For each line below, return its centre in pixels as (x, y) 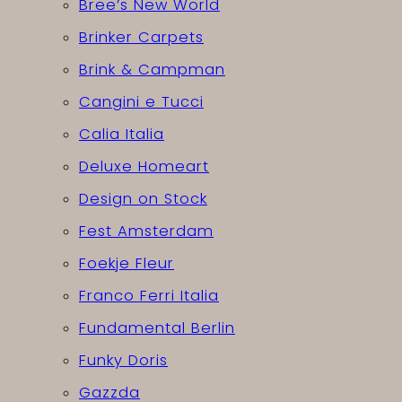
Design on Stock (143, 199)
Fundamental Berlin (157, 328)
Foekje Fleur (127, 264)
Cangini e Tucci (141, 102)
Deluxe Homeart (144, 167)
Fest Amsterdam (146, 232)
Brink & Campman (152, 70)
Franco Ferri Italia (149, 296)
